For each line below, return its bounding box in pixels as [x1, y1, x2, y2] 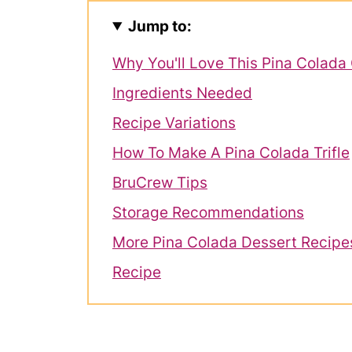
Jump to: [128, 16, 192, 35]
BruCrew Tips [112, 173, 207, 192]
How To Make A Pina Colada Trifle [112, 143, 350, 162]
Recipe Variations [112, 113, 236, 132]
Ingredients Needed [112, 83, 252, 102]
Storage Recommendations [112, 203, 304, 222]
